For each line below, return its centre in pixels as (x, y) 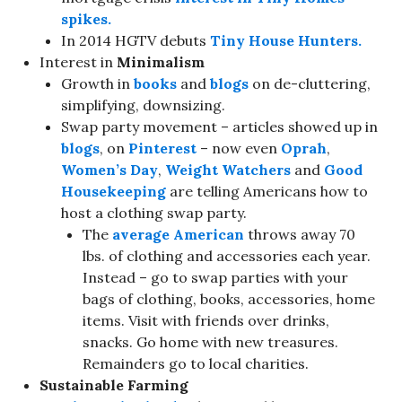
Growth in (97, 83)
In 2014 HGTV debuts (135, 40)
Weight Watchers (228, 169)
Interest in (78, 61)
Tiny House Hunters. (286, 40)
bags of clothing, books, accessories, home (229, 298)
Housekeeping (114, 191)
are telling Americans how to (267, 191)
